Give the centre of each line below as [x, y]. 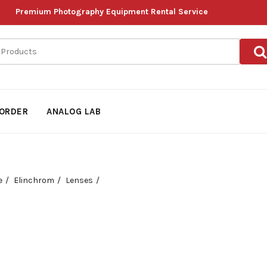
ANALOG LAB [74, 111]
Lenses [79, 180]
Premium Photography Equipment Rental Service [112, 12]
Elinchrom [34, 180]
